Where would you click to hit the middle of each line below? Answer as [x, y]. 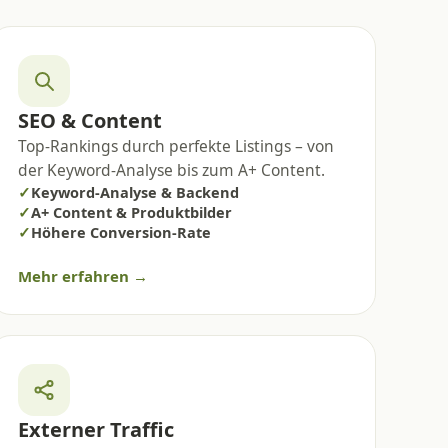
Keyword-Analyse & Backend [135, 191]
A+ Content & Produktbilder [132, 211]
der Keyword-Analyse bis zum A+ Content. [172, 169]
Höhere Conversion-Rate [121, 231]
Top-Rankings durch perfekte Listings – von [176, 145]
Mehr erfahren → [83, 275]
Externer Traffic [96, 429]
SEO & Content [90, 120]
